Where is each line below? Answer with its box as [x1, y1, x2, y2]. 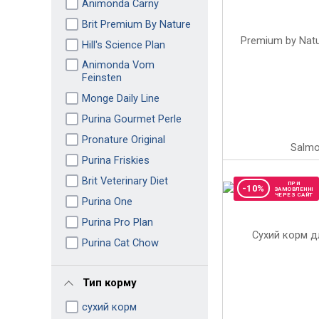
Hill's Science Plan [81, 38, 165, 51]
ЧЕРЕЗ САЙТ [274, 191, 313, 198]
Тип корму [82, 276, 137, 289]
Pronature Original [81, 132, 165, 146]
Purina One [81, 194, 132, 208]
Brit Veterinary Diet [81, 174, 168, 187]
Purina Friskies [81, 153, 150, 167]
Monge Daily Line [81, 91, 159, 105]
